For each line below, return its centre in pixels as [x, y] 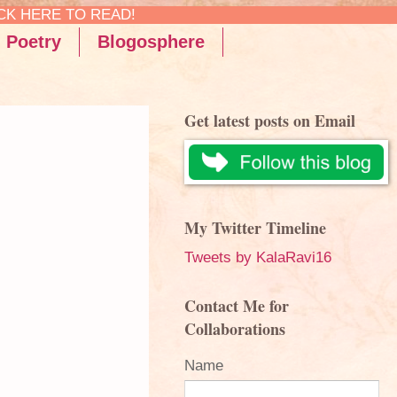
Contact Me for [237, 306]
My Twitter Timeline [255, 228]
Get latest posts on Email [270, 121]
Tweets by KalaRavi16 [258, 257]
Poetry [34, 42]
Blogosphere [151, 42]
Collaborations [235, 329]
